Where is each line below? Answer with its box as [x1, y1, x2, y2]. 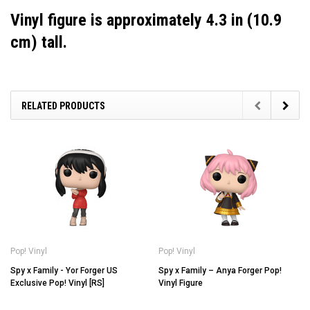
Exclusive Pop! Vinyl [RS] [10, 277, 104, 288]
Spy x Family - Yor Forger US [10, 265, 118, 275]
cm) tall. [10, 32, 67, 52]
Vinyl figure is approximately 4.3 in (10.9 [10, 10, 282, 30]
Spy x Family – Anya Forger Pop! [158, 265, 282, 275]
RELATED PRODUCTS [21, 100, 105, 111]
